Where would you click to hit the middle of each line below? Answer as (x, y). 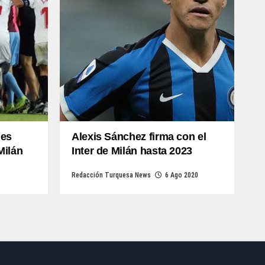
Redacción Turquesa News (111, 175)
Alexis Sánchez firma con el (139, 137)
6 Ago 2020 (182, 175)
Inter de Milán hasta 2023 (132, 151)
